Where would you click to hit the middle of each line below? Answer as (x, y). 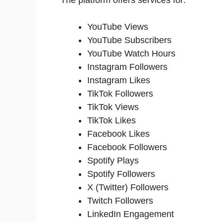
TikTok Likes (111, 120)
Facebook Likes (118, 134)
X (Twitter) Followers (128, 187)
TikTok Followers (120, 93)
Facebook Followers (127, 147)
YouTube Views (118, 27)
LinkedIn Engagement (131, 214)
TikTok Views (113, 107)
